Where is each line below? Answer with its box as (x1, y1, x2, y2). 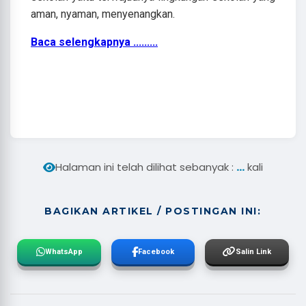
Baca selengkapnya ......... (31, 36, 158, 49)
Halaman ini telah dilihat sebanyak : (55, 160, 236, 175)
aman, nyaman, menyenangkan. (31, 8, 175, 21)
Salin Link (235, 247, 271, 256)
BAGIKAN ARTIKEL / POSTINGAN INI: (44, 204, 262, 217)
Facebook (137, 247, 174, 256)
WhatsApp (44, 247, 83, 256)
